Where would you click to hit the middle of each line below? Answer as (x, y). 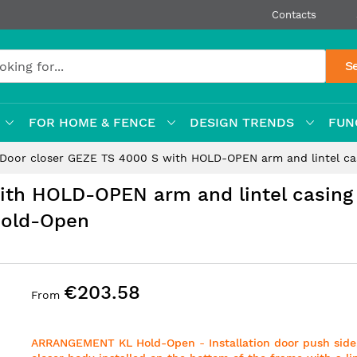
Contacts (294, 15)
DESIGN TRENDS (241, 122)
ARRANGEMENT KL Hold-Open (113, 343)
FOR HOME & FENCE (92, 122)
